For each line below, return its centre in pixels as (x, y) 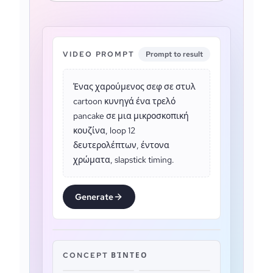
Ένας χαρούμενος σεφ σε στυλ (134, 87)
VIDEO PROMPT (99, 54)
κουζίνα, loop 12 (104, 130)
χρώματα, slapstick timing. (124, 160)
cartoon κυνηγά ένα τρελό (124, 101)
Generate (94, 197)
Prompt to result (174, 54)
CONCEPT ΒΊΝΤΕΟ (105, 255)
